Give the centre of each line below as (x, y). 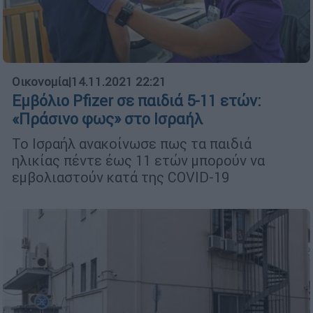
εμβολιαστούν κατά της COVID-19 (121, 177)
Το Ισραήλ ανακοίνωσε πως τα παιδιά (132, 143)
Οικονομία (40, 81)
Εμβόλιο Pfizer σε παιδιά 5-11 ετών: (137, 101)
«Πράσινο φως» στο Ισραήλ (107, 119)
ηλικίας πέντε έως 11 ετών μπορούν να (138, 160)
